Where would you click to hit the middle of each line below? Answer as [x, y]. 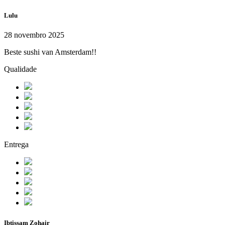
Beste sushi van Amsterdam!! [50, 52]
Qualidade [20, 69]
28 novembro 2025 [34, 35]
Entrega [16, 145]
